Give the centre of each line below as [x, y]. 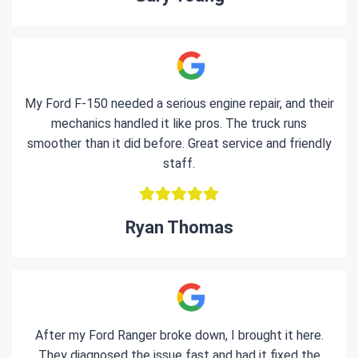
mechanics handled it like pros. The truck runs [179, 123]
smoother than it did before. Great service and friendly [179, 143]
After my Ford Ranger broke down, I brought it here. [179, 335]
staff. [179, 163]
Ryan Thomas [179, 227]
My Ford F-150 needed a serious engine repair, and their [179, 103]
